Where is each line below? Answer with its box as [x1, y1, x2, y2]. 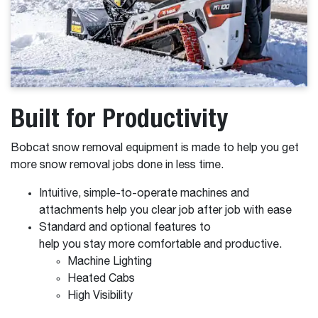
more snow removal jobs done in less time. [11, 160, 226, 172]
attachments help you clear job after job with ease [39, 205, 295, 217]
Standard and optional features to [39, 222, 211, 234]
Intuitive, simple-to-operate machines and [39, 188, 249, 200]
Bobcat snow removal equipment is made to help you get [11, 143, 299, 155]
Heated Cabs [67, 273, 138, 285]
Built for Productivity [11, 102, 228, 133]
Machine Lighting [67, 256, 155, 268]
